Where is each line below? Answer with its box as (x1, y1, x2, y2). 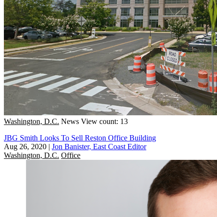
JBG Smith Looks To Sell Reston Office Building (4, 133, 156, 142)
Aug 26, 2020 (4, 142, 46, 151)
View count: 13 (81, 117, 128, 125)
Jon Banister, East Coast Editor (52, 142, 146, 151)
